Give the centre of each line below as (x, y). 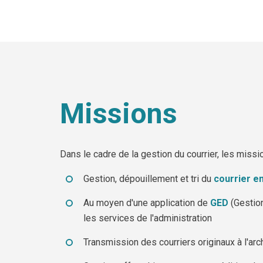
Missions (119, 114)
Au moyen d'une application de (147, 203)
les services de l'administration (148, 218)
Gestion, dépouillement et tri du (149, 179)
